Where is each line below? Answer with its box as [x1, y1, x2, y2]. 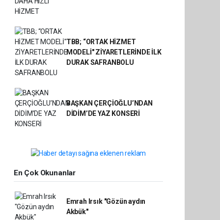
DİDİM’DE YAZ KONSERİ [66, 110, 140, 117]
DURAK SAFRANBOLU [66, 58, 134, 66]
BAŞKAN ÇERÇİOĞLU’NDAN [66, 99, 153, 107]
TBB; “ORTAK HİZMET [66, 38, 136, 46]
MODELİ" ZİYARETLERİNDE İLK [66, 48, 162, 56]
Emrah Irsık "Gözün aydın [66, 197, 146, 206]
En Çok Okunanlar [14, 168, 76, 177]
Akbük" [66, 208, 88, 216]
